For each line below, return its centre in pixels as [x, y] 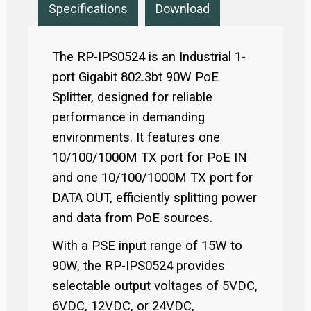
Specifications [88, 9]
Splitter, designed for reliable [132, 97]
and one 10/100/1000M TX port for [152, 178]
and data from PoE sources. [132, 218]
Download [183, 9]
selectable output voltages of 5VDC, [155, 286]
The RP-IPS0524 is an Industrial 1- [149, 57]
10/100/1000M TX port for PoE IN [150, 158]
